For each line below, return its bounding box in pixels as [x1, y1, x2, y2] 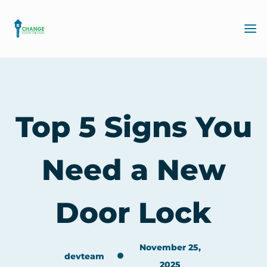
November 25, [139, 242, 201, 253]
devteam [64, 250, 105, 262]
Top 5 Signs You [15, 110, 252, 144]
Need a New [41, 153, 226, 187]
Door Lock [55, 195, 212, 230]
